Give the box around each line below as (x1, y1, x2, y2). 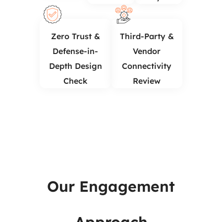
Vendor (133, 46, 161, 56)
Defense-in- (53, 46, 98, 56)
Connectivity (122, 61, 171, 71)
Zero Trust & (51, 31, 100, 41)
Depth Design (49, 61, 102, 71)
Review (133, 76, 161, 86)
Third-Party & (119, 31, 174, 41)
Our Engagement (47, 177, 175, 196)
